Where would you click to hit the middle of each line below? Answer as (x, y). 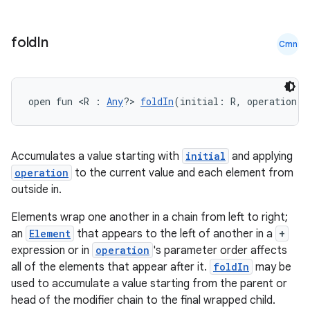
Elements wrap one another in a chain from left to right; (149, 217)
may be (272, 267)
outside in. (36, 190)
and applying (261, 156)
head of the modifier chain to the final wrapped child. (143, 300)
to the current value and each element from (183, 173)
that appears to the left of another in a (175, 234)
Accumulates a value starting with (97, 156)
